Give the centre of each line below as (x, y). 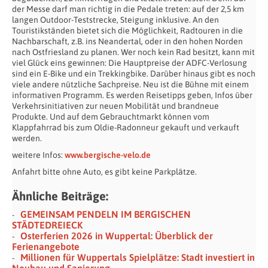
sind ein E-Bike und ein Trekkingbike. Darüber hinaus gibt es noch (134, 74)
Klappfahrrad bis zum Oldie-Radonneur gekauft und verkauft (126, 128)
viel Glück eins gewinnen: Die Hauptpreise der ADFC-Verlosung (130, 63)
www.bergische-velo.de (108, 155)
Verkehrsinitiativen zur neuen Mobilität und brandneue (115, 106)
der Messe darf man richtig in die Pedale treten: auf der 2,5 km (128, 9)
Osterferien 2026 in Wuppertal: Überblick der (117, 236)
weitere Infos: (38, 155)
